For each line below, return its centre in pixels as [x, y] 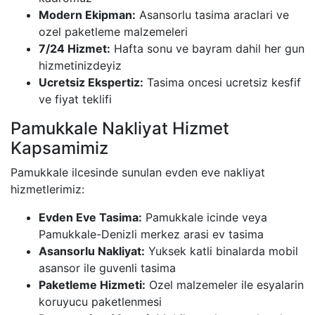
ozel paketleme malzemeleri [113, 31]
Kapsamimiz [59, 148]
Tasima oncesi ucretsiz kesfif [222, 82]
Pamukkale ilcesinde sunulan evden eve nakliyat [138, 172]
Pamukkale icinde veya [205, 217]
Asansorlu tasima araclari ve [212, 14]
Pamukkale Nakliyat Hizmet [120, 128]
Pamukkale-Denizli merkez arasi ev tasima [151, 234]
